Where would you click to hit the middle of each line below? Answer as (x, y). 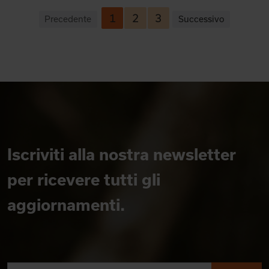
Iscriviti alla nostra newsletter (122, 154)
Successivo (201, 19)
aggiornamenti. (66, 204)
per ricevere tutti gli (84, 179)
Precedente (68, 19)
